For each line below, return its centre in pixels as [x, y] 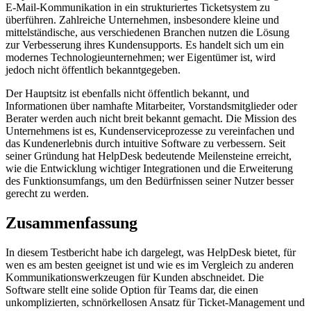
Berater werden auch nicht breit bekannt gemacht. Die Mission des [151, 118]
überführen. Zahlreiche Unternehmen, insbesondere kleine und [142, 19]
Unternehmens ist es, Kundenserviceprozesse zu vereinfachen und [150, 131]
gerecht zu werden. [47, 193]
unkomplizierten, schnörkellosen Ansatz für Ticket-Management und [155, 302]
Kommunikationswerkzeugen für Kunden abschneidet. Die [135, 277]
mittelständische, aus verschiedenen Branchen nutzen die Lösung [148, 32]
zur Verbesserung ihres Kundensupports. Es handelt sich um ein [145, 44]
